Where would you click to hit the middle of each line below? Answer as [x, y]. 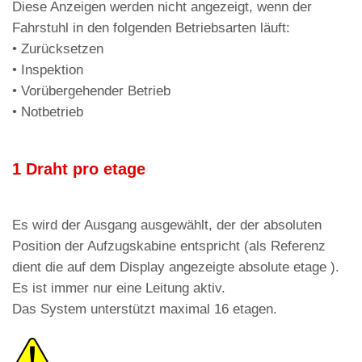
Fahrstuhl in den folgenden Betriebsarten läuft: [151, 28]
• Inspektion [48, 70]
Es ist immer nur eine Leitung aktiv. [119, 288]
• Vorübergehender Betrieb [91, 91]
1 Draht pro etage [79, 169]
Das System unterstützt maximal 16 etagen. [145, 309]
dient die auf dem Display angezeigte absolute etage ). [176, 267]
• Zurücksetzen [58, 49]
